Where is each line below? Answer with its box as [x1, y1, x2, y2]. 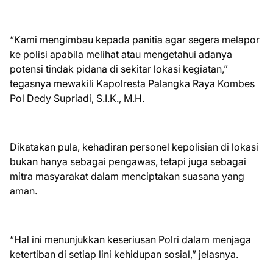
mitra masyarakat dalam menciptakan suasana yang [10, 170, 244, 182]
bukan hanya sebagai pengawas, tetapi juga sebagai [10, 155, 246, 168]
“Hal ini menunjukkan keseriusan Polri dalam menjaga [10, 233, 251, 246]
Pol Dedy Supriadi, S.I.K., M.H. [10, 92, 144, 104]
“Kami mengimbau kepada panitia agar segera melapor [10, 34, 260, 46]
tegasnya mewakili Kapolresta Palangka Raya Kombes [10, 77, 255, 90]
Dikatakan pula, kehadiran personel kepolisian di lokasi [10, 141, 258, 153]
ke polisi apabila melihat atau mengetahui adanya [10, 48, 232, 60]
